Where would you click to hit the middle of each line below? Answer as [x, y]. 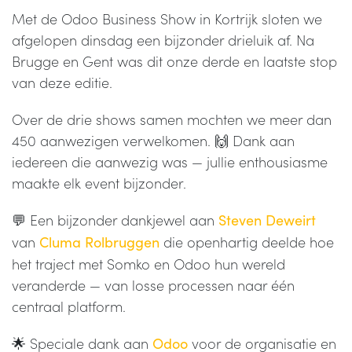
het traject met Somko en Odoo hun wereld [148, 264]
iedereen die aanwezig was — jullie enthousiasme [170, 162]
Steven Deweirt [267, 220]
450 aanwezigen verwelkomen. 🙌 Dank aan [153, 141]
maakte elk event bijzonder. [99, 183]
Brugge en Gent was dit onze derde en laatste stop [174, 61]
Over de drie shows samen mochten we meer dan [172, 119]
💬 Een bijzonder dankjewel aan [115, 220]
